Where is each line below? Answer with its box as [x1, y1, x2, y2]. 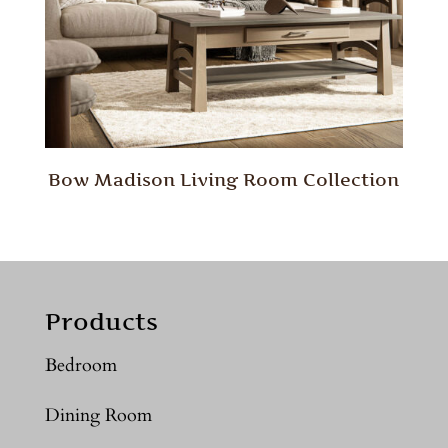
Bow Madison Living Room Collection [48, 168, 400, 190]
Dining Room [44, 402, 152, 428]
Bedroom [44, 352, 117, 378]
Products [44, 306, 158, 336]
